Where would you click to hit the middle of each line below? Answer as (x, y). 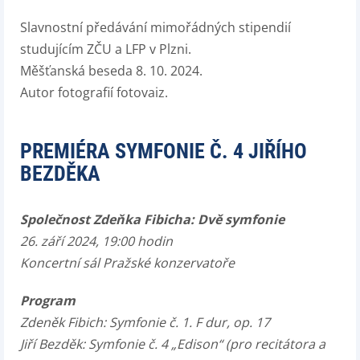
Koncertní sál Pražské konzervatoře (127, 263)
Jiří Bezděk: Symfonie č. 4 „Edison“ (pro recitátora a (173, 344)
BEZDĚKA (60, 174)
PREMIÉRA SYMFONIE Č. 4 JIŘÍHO (164, 151)
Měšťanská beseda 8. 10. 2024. (111, 71)
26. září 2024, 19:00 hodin (96, 241)
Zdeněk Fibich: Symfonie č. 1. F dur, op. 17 (145, 323)
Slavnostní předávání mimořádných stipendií (155, 28)
